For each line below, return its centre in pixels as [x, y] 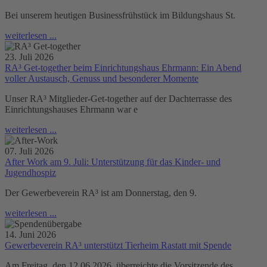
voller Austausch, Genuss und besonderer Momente [102, 78]
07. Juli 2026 [29, 151]
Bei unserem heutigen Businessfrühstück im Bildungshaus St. [120, 15]
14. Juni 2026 [30, 234]
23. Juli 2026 [29, 57]
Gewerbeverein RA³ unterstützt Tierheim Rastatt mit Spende [118, 245]
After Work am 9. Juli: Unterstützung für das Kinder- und [113, 162]
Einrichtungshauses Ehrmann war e [71, 109]
